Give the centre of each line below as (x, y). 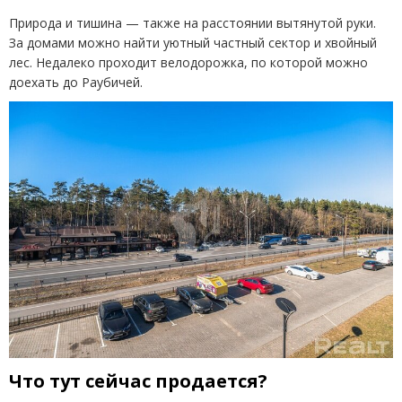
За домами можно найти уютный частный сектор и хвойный (193, 43)
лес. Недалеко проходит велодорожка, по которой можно (188, 63)
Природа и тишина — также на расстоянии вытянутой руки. (192, 23)
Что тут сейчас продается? (138, 380)
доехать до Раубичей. (76, 83)
